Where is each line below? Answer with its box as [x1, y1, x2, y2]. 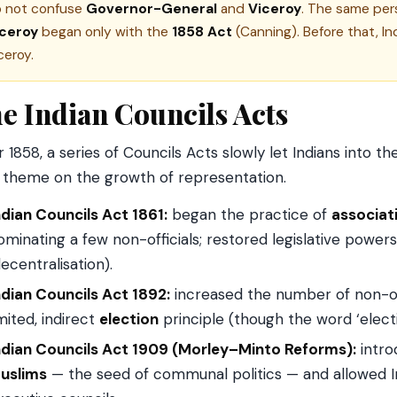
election [99, 309, 159, 329]
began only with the [38, 23, 172, 41]
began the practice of [167, 205, 331, 224]
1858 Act [172, 23, 232, 41]
